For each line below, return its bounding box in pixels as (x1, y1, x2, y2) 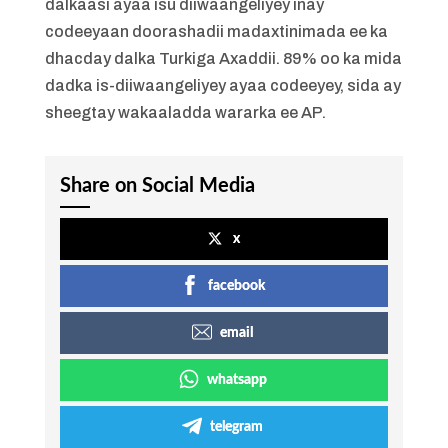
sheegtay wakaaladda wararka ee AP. (44, 104, 326, 121)
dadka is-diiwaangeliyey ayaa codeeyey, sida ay (44, 77, 401, 94)
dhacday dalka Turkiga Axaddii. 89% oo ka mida (44, 50, 402, 67)
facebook (208, 279, 266, 293)
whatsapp (206, 373, 267, 387)
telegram (210, 420, 264, 434)
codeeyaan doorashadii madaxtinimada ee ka (44, 23, 388, 40)
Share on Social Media (59, 176, 255, 196)
